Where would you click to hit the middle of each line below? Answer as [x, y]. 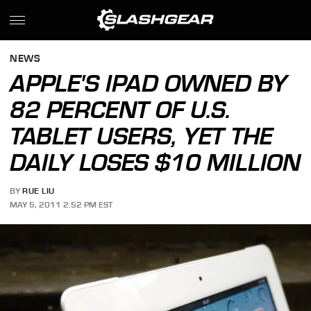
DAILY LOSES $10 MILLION [155, 162]
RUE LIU [39, 191]
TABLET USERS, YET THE [142, 136]
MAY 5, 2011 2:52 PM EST [61, 204]
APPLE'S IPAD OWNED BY [149, 83]
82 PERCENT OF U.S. [120, 110]
